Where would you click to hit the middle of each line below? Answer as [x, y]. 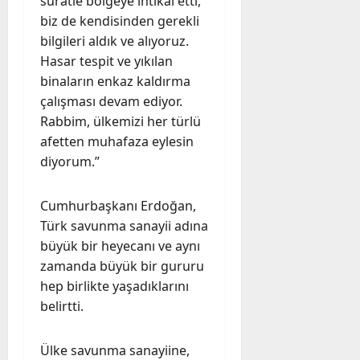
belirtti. [62, 306]
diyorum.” [70, 161]
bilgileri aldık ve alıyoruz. [115, 41]
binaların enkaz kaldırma [115, 81]
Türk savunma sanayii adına [124, 225]
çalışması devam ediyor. [111, 101]
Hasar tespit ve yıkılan [106, 61]
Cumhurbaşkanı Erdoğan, [118, 205]
